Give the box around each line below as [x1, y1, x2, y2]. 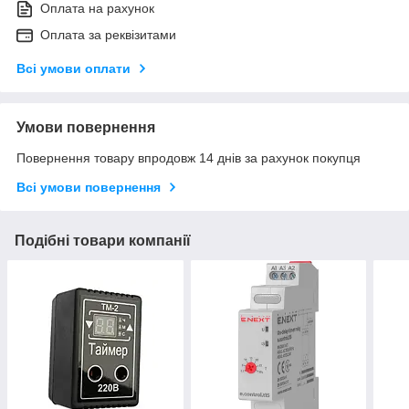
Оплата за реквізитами [40, 27, 176, 43]
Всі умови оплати [16, 61, 131, 77]
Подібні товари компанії [15, 233, 191, 249]
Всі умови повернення [16, 180, 161, 195]
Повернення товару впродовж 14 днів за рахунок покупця [16, 151, 361, 166]
